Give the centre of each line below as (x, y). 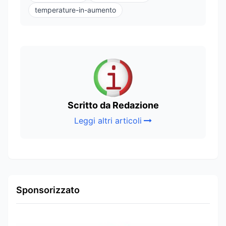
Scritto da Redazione (113, 105)
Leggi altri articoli (108, 120)
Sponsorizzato (48, 190)
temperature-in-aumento (75, 10)
